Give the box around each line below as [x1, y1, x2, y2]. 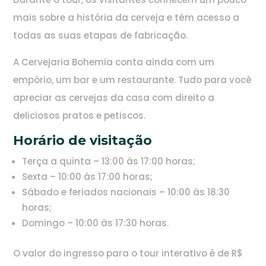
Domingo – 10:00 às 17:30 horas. [22, 217, 169, 230]
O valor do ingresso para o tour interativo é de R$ [13, 247, 243, 260]
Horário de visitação [13, 132, 156, 149]
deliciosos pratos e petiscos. [13, 109, 146, 122]
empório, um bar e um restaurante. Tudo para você [13, 74, 252, 87]
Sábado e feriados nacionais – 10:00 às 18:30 [22, 186, 230, 199]
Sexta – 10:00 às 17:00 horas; [22, 170, 153, 183]
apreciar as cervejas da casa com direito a [13, 91, 215, 104]
